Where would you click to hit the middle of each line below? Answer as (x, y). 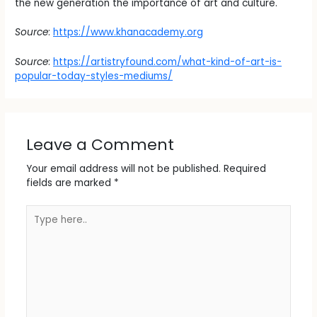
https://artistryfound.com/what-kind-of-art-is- (168, 62)
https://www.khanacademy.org (128, 33)
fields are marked (70, 183)
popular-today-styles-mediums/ (94, 76)
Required (244, 169)
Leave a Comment (100, 144)
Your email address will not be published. (123, 169)
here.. (38, 225)
